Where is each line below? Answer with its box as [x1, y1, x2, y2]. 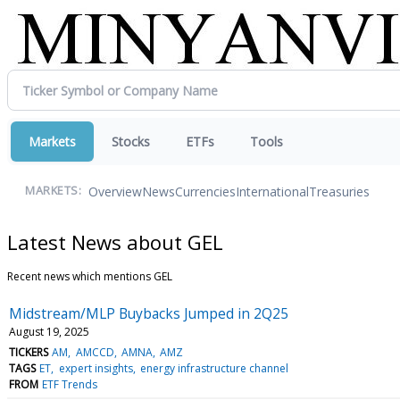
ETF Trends [42, 376, 98, 392]
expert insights [58, 360, 133, 376]
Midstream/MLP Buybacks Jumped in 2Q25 [9, 303, 288, 323]
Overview [88, 182, 142, 200]
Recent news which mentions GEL [7, 268, 172, 284]
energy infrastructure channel [139, 360, 288, 376]
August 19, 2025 [9, 323, 89, 339]
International [236, 182, 309, 200]
